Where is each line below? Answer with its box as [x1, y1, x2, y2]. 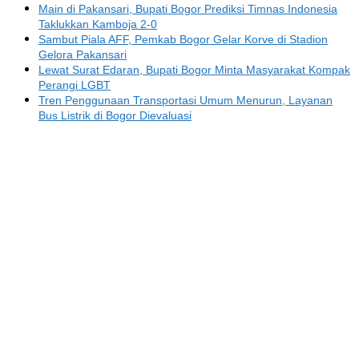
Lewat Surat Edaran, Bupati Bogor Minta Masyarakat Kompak [38, 63, 350, 77]
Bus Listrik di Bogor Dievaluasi [38, 109, 192, 123]
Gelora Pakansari [38, 48, 127, 62]
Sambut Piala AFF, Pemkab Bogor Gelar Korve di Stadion [38, 33, 328, 46]
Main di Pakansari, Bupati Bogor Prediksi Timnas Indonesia [38, 2, 337, 16]
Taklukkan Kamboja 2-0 [38, 18, 157, 31]
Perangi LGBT [38, 79, 111, 92]
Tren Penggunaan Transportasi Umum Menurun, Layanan [38, 94, 333, 107]
